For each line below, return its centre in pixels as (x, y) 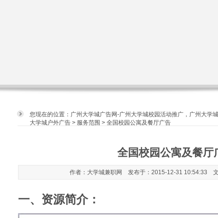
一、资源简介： (59, 199)
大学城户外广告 (50, 123)
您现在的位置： (50, 114)
